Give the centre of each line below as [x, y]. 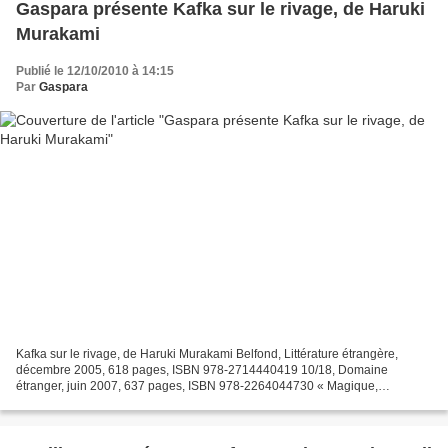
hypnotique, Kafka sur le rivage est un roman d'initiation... [170, 402]
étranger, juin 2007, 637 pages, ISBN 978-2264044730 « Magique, [197, 386]
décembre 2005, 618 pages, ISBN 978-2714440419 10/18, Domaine [202, 370]
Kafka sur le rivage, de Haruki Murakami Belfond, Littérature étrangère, [207, 354]
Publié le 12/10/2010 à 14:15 [95, 70]
